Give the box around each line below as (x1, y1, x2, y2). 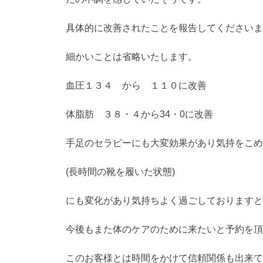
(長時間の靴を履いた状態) (66, 167, 175, 177)
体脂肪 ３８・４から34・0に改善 (66, 109, 213, 120)
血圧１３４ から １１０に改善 (66, 80, 207, 91)
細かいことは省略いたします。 (66, 52, 197, 62)
